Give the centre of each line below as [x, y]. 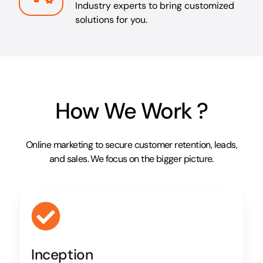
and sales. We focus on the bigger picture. [131, 159]
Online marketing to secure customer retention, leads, [131, 145]
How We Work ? [131, 111]
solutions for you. [111, 20]
